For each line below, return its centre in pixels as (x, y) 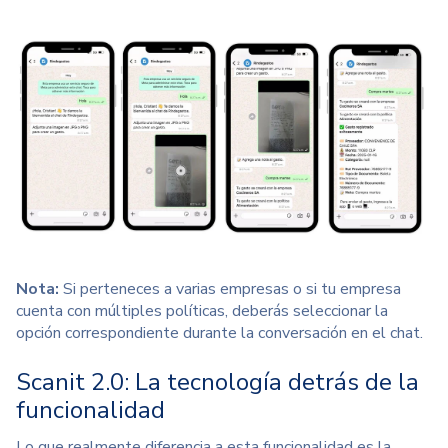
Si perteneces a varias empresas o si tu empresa (232, 288)
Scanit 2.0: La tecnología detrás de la (217, 381)
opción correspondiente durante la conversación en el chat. (219, 332)
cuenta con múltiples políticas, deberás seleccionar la (202, 310)
